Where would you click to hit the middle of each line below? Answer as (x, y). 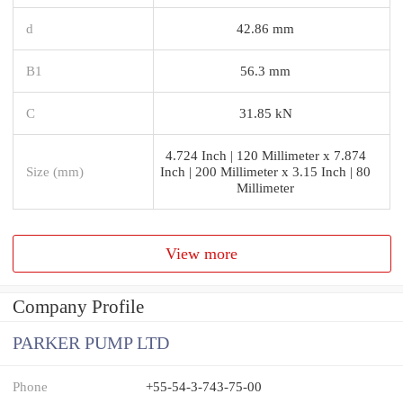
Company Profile (78, 307)
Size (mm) (55, 171)
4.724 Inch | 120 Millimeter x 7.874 (265, 155)
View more (202, 253)
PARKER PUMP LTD (91, 344)
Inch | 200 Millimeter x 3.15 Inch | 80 (265, 171)
